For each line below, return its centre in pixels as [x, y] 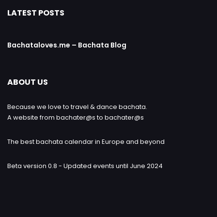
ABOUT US [28, 82]
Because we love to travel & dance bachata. [77, 107]
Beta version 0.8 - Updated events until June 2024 [85, 166]
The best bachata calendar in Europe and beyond [86, 142]
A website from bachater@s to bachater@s [76, 118]
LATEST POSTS [36, 13]
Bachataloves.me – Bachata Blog [67, 45]
